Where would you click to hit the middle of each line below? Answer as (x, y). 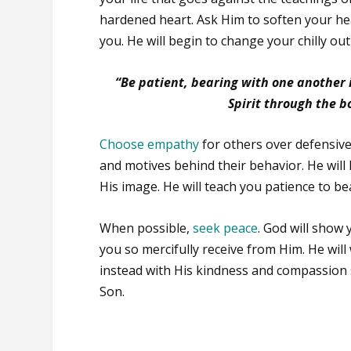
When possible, (147, 228)
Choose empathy (150, 145)
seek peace (226, 228)
